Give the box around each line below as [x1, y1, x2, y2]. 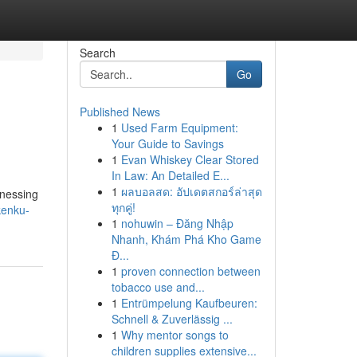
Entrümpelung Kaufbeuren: [120, 295, 257, 311]
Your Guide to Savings [111, 135, 224, 151]
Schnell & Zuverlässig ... [111, 311, 233, 327]
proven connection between [120, 263, 261, 279]
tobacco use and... [111, 279, 205, 295]
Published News [79, 104, 160, 120]
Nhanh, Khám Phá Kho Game [111, 231, 261, 247]
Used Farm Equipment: [120, 120, 238, 135]
